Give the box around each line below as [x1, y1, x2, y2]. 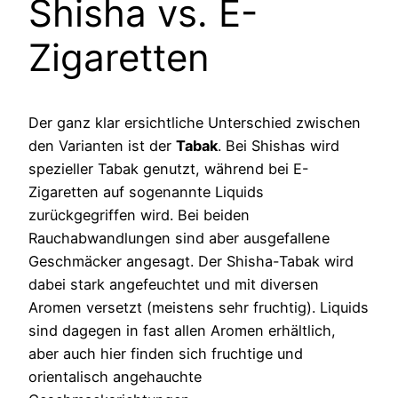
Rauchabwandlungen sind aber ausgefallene [28, 228, 330, 247]
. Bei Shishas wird [218, 136, 339, 155]
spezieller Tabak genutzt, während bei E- [28, 159, 309, 178]
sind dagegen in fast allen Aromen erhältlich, [28, 321, 336, 339]
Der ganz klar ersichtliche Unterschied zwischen [28, 113, 361, 131]
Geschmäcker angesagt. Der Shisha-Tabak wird [28, 251, 354, 270]
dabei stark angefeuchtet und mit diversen [28, 275, 319, 293]
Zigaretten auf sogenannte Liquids [28, 182, 264, 201]
